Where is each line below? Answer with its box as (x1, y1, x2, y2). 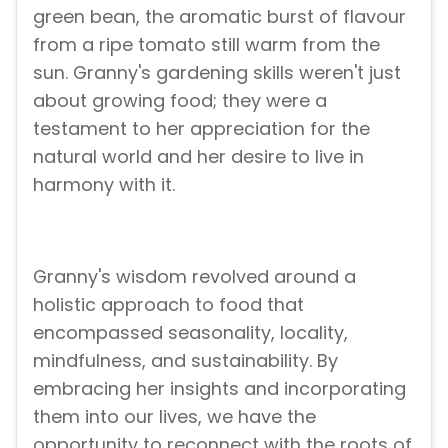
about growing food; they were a (33, 88, 327, 114)
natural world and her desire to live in (33, 144, 364, 170)
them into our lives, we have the (33, 403, 316, 429)
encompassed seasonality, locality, (33, 319, 348, 345)
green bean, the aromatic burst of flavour (33, 4, 406, 30)
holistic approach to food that (33, 291, 304, 317)
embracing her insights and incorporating (33, 375, 406, 401)
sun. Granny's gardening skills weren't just (33, 60, 401, 86)
